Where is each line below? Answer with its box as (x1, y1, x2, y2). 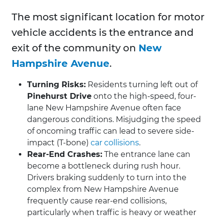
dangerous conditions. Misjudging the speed (27, 115, 201, 124)
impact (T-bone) (27, 138, 91, 148)
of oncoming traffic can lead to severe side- (27, 126, 194, 136)
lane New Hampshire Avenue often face (27, 103, 181, 113)
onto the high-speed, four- (92, 92, 196, 101)
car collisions (91, 138, 139, 148)
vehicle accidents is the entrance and (12, 27, 194, 39)
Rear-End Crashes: (27, 150, 102, 159)
